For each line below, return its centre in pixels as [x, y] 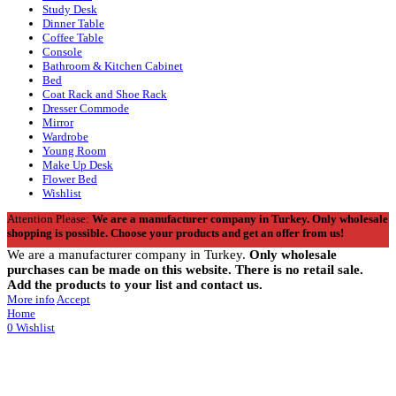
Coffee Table [73, 37]
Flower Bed [70, 179]
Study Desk [70, 9]
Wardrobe [65, 136]
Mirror [58, 122]
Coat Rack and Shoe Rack [105, 94]
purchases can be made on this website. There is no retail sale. [185, 269]
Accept [73, 299]
